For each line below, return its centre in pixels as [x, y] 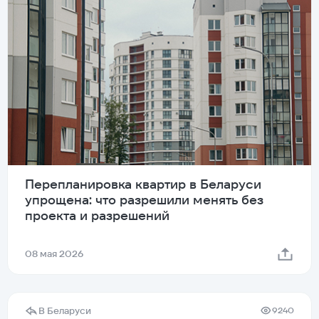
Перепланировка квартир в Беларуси [143, 184]
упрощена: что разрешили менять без [144, 199]
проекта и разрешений [97, 215]
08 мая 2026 [54, 253]
